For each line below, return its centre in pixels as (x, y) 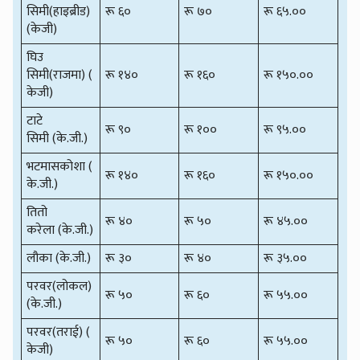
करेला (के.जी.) (60, 230)
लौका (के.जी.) (59, 258)
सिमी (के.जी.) (57, 138)
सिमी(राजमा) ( (60, 75)
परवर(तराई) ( (59, 332)
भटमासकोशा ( (60, 166)
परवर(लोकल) (61, 286)
